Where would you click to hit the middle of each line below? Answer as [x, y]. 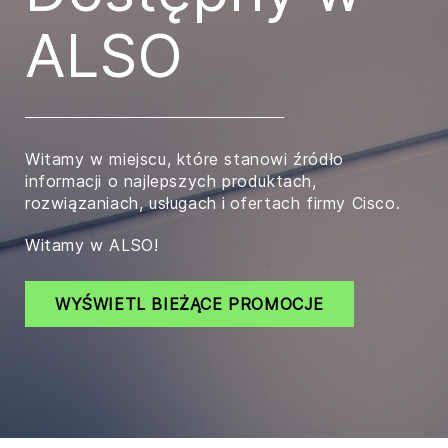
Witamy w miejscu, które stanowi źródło [184, 159]
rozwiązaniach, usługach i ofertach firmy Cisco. [213, 203]
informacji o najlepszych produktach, [171, 181]
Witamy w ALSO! [92, 245]
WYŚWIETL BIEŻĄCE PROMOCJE [189, 304]
